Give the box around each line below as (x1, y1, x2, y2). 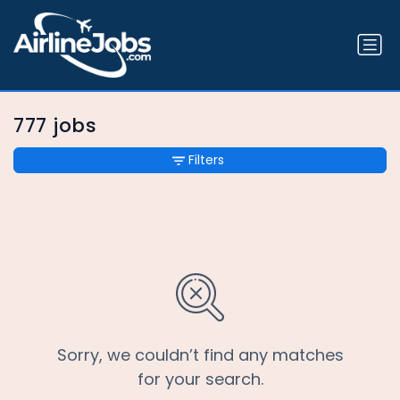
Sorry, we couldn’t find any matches (56, 344, 344, 367)
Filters (188, 151, 224, 170)
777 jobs (13, 112, 97, 140)
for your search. (137, 368, 263, 391)
